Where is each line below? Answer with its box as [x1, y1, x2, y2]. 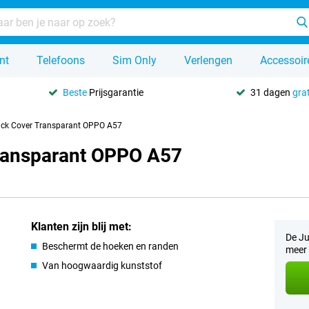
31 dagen [250, 86, 292, 98]
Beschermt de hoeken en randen [42, 241, 179, 252]
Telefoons [37, 54, 85, 67]
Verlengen [184, 54, 232, 67]
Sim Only [112, 54, 157, 67]
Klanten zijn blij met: [31, 220, 132, 233]
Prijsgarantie [87, 86, 144, 98]
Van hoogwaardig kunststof [42, 260, 163, 271]
